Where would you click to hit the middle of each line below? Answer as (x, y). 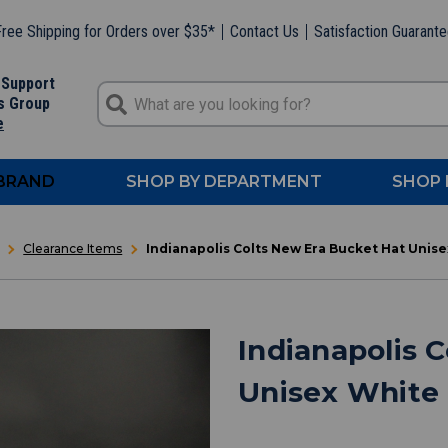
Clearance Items (73, 248)
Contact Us (264, 31)
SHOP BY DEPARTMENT (223, 181)
